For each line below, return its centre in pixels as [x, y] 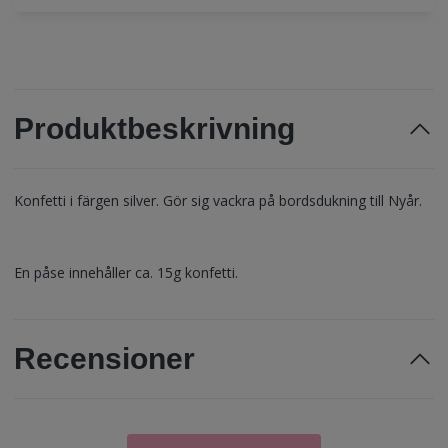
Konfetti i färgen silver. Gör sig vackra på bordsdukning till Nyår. [218, 200]
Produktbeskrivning [154, 128]
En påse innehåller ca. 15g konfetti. [126, 272]
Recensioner [104, 358]
